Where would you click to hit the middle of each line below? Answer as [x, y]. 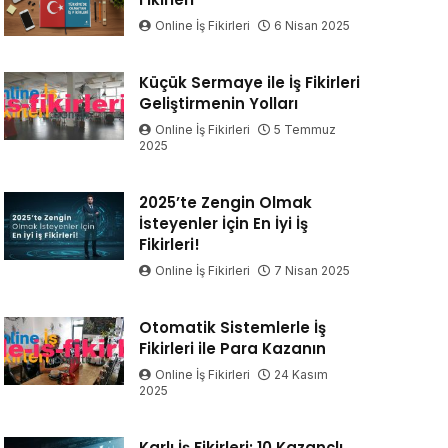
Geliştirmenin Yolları [218, 104]
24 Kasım [300, 375]
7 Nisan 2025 [311, 271]
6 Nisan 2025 [311, 26]
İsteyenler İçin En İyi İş [223, 224]
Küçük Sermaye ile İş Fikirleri [249, 83]
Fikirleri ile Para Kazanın [232, 349]
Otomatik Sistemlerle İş [232, 328]
